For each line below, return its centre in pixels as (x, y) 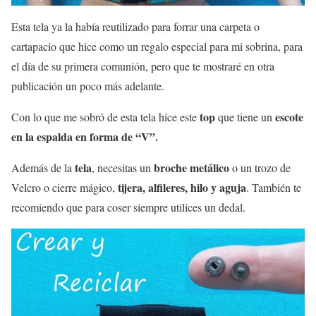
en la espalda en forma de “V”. (85, 136)
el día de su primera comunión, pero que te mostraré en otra (143, 66)
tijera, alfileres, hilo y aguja (182, 187)
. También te (274, 187)
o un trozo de (260, 167)
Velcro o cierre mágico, (65, 187)
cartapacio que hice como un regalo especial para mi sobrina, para (157, 46)
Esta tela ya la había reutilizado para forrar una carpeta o (135, 26)
